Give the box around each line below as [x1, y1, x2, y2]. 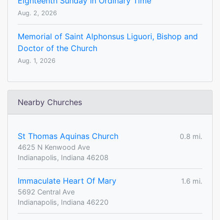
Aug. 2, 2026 [18, 9, 57, 17]
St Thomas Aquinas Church [18, 131, 118, 141]
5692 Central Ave [18, 188, 75, 196]
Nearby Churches [18, 97, 82, 108]
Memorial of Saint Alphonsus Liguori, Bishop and [18, 31, 198, 42]
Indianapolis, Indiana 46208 [18, 153, 109, 162]
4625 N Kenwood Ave [18, 143, 90, 152]
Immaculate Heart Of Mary [18, 176, 116, 186]
